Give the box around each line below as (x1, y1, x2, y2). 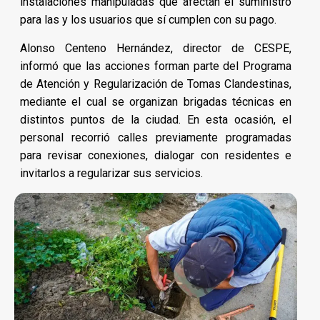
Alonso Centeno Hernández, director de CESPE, (20, 41, 292, 55)
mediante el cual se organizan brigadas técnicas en (20, 94, 292, 109)
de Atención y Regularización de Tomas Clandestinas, (20, 76, 292, 91)
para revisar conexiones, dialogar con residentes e (20, 148, 292, 162)
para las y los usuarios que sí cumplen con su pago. (20, 12, 276, 26)
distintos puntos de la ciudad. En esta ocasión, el (20, 112, 292, 126)
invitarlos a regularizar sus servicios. (20, 166, 203, 180)
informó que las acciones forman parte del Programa (20, 59, 292, 73)
